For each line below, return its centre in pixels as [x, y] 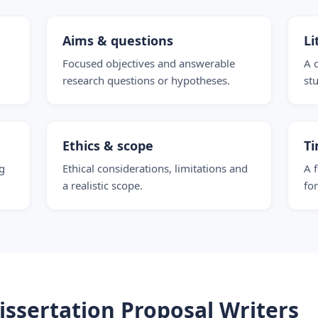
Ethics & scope [108, 146]
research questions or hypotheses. [146, 80]
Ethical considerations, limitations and [155, 168]
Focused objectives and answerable [148, 63]
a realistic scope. [102, 185]
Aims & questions [117, 40]
